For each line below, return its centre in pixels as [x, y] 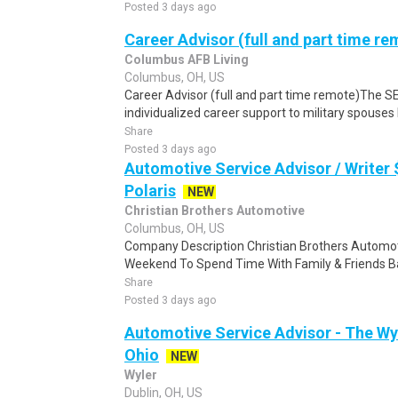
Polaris [150, 191]
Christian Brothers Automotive [215, 211]
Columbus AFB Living [187, 60]
